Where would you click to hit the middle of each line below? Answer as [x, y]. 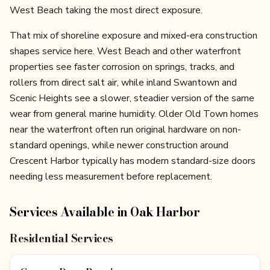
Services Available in [70, 212]
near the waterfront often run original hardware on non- [125, 130]
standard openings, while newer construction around [119, 145]
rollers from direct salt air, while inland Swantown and [123, 83]
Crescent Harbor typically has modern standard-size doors [133, 161]
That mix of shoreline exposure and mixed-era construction [133, 36]
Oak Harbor [165, 212]
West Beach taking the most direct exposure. [106, 10]
